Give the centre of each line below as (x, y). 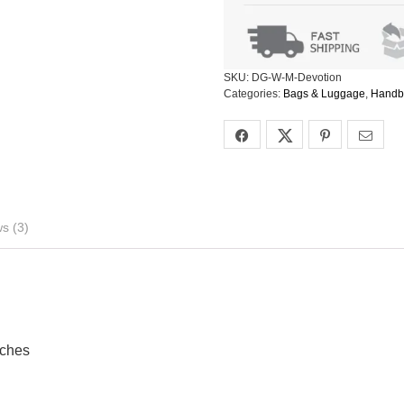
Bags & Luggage (324, 94)
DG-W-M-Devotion (297, 78)
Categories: (253, 94)
